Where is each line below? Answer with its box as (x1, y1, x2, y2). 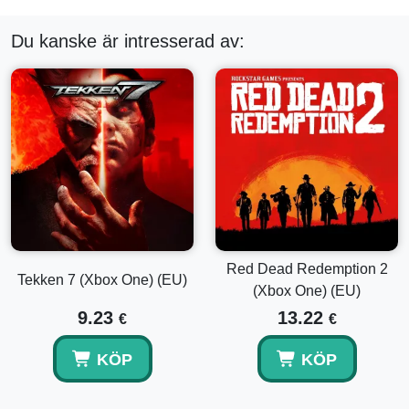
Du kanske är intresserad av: (11, 31, 245, 51)
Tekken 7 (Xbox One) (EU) (17, 272, 187, 288)
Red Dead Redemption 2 (225, 261, 388, 277)
